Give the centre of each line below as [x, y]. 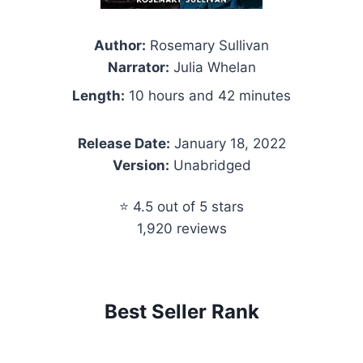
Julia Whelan [212, 67]
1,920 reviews [181, 228]
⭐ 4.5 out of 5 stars [181, 206]
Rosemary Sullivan [207, 45]
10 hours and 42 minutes [208, 95]
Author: [120, 45]
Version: [141, 165]
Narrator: [138, 67]
